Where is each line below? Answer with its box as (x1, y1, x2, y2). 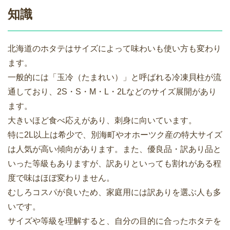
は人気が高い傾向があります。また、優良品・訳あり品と (8, 145, 221, 154)
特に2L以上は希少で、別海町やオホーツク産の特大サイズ (8, 130, 222, 140)
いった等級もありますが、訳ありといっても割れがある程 (8, 159, 221, 168)
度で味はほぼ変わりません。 (8, 174, 114, 183)
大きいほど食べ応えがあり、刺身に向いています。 (8, 116, 197, 125)
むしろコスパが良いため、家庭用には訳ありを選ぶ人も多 (8, 188, 221, 197)
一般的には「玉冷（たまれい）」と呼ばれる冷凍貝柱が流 (8, 73, 221, 82)
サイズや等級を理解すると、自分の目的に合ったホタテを (8, 217, 221, 226)
